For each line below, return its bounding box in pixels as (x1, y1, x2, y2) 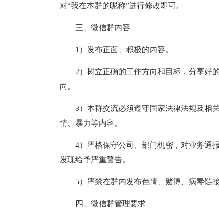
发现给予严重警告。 (60, 155, 130, 164)
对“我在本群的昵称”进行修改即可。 (60, 1, 184, 10)
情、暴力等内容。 (60, 119, 122, 127)
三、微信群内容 (75, 23, 130, 32)
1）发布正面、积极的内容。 (75, 45, 173, 54)
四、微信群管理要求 (75, 199, 146, 208)
